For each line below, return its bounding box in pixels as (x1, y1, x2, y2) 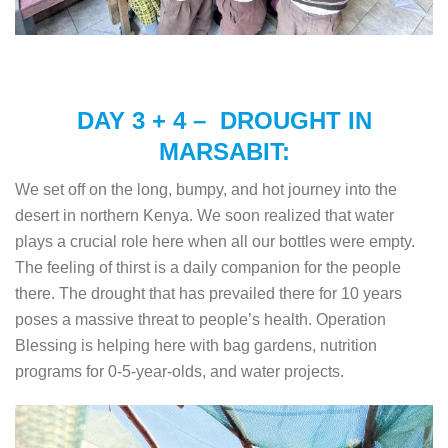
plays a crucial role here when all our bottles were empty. (15, 232, 415, 250)
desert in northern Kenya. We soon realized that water (15, 206, 394, 224)
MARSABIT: (158, 137, 290, 165)
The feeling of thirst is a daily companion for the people (15, 258, 401, 276)
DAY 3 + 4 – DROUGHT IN (76, 106, 372, 134)
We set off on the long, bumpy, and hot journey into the (15, 180, 397, 198)
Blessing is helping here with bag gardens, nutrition (15, 336, 377, 354)
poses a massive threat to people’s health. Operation (15, 310, 386, 328)
